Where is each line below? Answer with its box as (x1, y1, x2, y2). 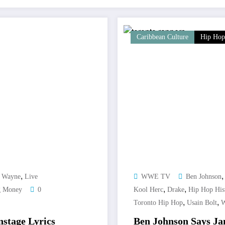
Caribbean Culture (137, 33, 188, 41)
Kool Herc (134, 186, 163, 194)
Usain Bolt (187, 199, 217, 207)
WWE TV (141, 173, 170, 181)
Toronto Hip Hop (134, 199, 183, 207)
